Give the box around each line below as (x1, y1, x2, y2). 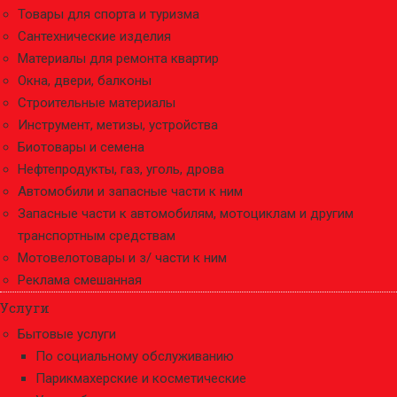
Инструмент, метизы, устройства (18, 117, 218, 133)
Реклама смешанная (18, 272, 142, 288)
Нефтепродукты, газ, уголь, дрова (18, 161, 224, 177)
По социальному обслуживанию (35, 348, 234, 364)
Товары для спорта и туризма (18, 6, 199, 22)
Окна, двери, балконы (18, 73, 152, 89)
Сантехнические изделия (18, 28, 171, 44)
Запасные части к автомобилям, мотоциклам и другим (18, 206, 354, 222)
